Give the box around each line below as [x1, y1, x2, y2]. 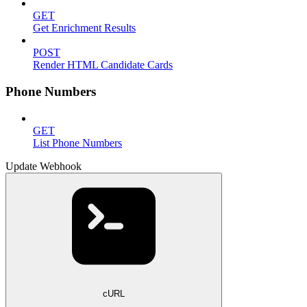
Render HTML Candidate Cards [33, 59, 173, 71]
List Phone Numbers [33, 136, 122, 149]
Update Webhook [5, 160, 82, 172]
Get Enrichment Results [33, 22, 136, 34]
